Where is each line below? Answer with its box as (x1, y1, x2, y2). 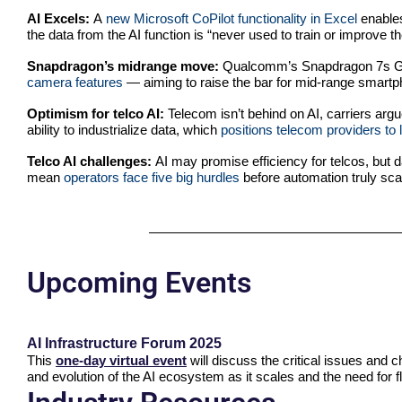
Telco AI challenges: (27, 153, 155, 170)
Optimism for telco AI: (27, 106, 168, 122)
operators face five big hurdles (64, 170, 240, 186)
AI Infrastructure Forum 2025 (27, 336, 222, 352)
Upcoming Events (27, 266, 251, 301)
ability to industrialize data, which (27, 122, 221, 138)
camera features (27, 74, 123, 91)
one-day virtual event (56, 353, 187, 369)
